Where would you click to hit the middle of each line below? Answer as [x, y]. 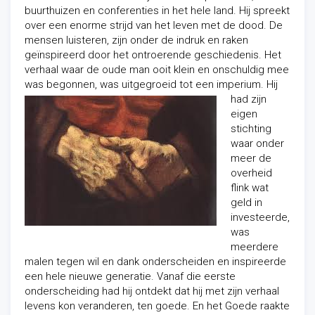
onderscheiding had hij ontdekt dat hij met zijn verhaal [152, 291]
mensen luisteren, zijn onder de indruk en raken [136, 40]
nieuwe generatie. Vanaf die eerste [152, 276]
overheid [251, 173]
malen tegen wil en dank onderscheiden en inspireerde [155, 262]
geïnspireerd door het [78, 55]
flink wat [250, 188]
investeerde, [260, 217]
